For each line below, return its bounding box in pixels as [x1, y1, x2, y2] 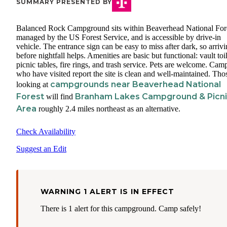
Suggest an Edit [16, 144, 66, 154]
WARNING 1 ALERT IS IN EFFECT [41, 187, 174, 197]
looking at [16, 80, 50, 89]
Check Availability [16, 127, 75, 136]
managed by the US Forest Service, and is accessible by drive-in [16, 33, 221, 42]
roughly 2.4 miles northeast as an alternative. [36, 104, 180, 113]
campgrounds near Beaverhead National [50, 80, 221, 90]
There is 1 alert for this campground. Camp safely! [41, 204, 201, 213]
